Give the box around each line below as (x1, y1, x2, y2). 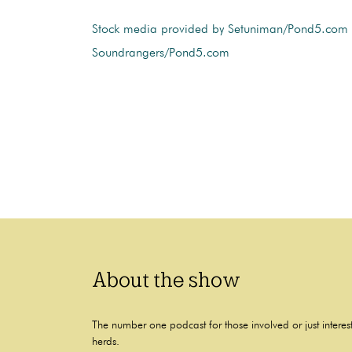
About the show (92, 267, 240, 291)
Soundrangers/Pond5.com (92, 46, 229, 60)
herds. (92, 335, 119, 347)
